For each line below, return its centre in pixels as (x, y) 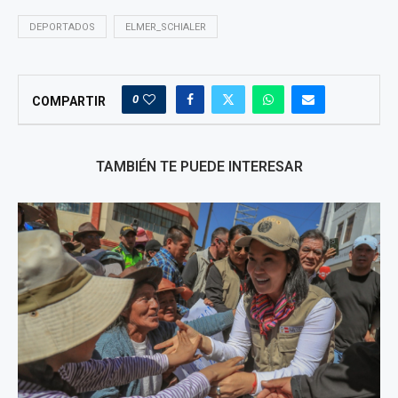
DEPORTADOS (62, 28)
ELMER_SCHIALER (166, 28)
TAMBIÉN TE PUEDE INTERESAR (199, 167)
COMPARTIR (69, 102)
